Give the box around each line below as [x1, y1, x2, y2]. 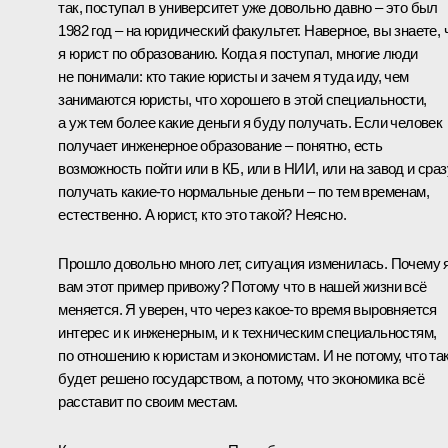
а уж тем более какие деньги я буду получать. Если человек [58, 113, 443, 131]
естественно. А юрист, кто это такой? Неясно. [58, 205, 346, 223]
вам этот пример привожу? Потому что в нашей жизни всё [58, 277, 427, 295]
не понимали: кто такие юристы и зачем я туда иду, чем [58, 67, 409, 85]
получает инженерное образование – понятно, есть [58, 136, 383, 154]
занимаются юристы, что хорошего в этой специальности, [58, 90, 427, 108]
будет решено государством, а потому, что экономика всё [58, 369, 424, 387]
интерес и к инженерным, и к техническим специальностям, [58, 323, 437, 341]
